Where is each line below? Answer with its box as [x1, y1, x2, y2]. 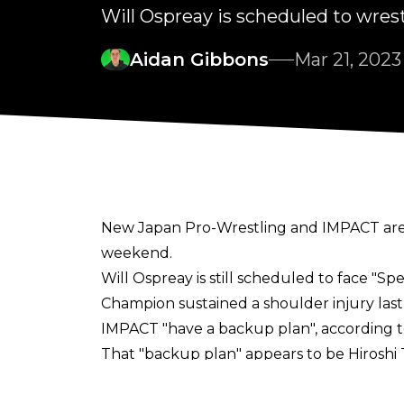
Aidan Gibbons [130, 49, 269, 71]
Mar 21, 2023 [294, 49, 401, 71]
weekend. [101, 244, 172, 262]
